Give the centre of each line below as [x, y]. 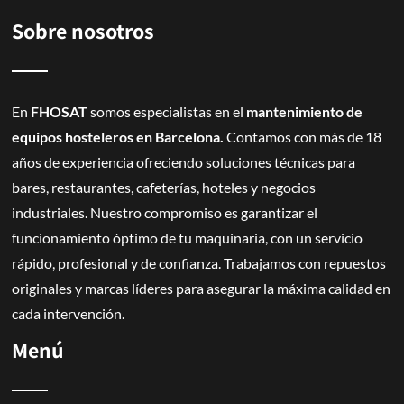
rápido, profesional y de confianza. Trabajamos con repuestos [199, 263]
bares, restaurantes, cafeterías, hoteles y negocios [164, 187]
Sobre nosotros [83, 31]
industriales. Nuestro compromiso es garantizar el [165, 212]
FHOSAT [60, 111]
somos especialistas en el [166, 111]
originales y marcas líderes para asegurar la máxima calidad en [202, 288]
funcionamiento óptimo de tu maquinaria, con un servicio [188, 238]
